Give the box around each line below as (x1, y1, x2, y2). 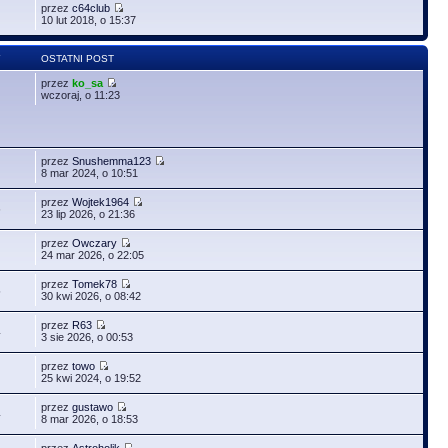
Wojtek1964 (72, 195, 130, 208)
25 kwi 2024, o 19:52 (41, 371, 142, 384)
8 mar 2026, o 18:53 (41, 412, 139, 425)
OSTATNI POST (41, 52, 115, 64)
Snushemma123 (72, 154, 152, 167)
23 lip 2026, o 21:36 (41, 207, 136, 220)
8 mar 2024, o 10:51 (41, 166, 139, 179)
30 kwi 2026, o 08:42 (41, 289, 142, 302)
